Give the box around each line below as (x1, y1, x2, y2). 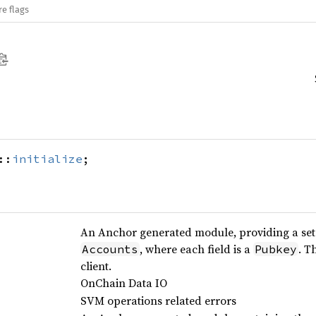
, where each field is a (139, 241, 253, 257)
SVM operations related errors (80, 293, 236, 308)
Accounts (81, 242, 138, 256)
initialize (12, 152, 83, 166)
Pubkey (254, 242, 297, 256)
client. (80, 258, 111, 274)
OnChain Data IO (80, 275, 167, 291)
